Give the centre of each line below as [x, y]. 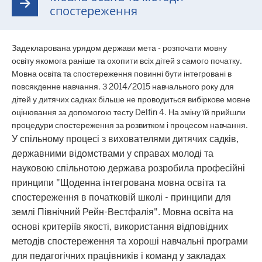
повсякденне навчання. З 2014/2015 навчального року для [123, 87]
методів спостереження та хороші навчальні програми [130, 241]
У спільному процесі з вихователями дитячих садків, [125, 139]
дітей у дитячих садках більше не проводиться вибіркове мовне [131, 99]
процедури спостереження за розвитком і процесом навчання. [130, 125]
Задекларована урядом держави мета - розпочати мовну [119, 48]
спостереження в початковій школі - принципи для [121, 197]
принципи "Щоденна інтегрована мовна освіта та [119, 183]
